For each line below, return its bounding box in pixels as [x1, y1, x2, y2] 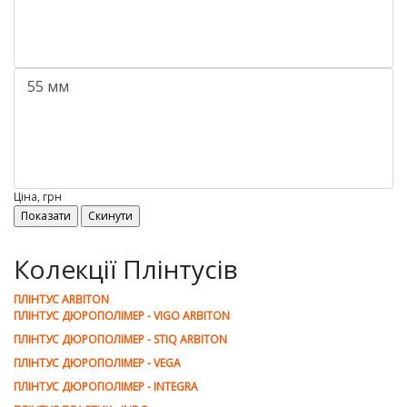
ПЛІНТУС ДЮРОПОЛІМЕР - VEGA [14, 355, 181, 371]
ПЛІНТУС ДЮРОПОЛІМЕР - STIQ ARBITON [14, 332, 227, 347]
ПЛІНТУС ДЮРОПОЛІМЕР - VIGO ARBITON [14, 308, 230, 323]
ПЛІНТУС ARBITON [14, 292, 109, 307]
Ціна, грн [14, 189, 62, 204]
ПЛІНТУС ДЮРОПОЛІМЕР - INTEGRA [14, 379, 198, 394]
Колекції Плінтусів [14, 252, 238, 286]
